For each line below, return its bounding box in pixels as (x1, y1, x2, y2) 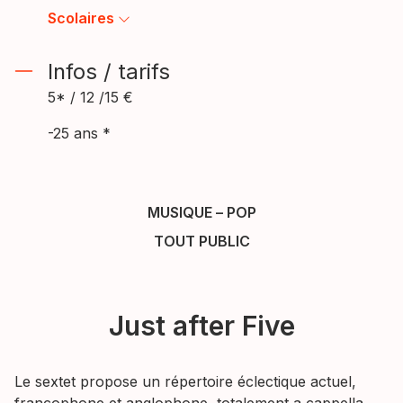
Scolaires (48, 9, 114, 27)
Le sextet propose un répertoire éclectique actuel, (14, 372, 356, 390)
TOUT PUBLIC (153, 232, 250, 250)
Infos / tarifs (48, 58, 170, 85)
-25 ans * (48, 124, 111, 142)
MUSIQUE (147, 203, 212, 221)
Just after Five (108, 309, 295, 342)
